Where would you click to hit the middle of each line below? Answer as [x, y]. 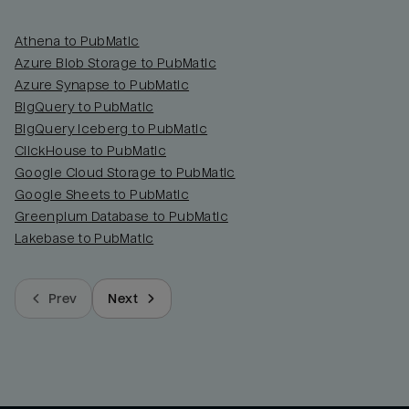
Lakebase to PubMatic [84, 238]
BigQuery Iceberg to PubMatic [111, 128]
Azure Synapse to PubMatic [102, 84]
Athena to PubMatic [77, 41]
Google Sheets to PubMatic [102, 194]
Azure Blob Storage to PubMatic [115, 63]
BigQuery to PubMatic [84, 106]
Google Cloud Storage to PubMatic [125, 172]
